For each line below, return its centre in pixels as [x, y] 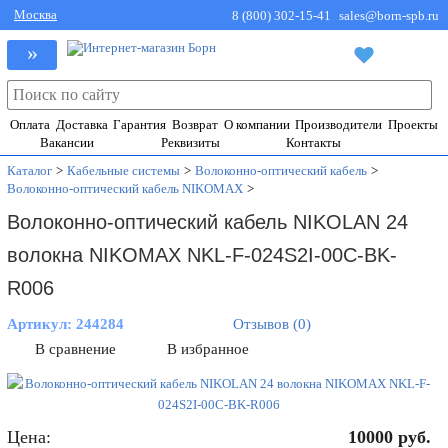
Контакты [314, 142]
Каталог [30, 170]
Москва [35, 14]
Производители [339, 124]
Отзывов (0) [272, 324]
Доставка [81, 124]
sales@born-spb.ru [389, 15]
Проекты [412, 124]
